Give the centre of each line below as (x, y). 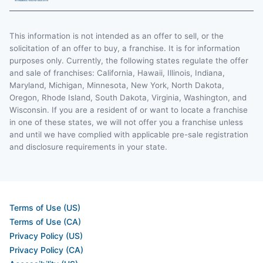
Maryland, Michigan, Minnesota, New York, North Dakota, (117, 85)
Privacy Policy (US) (46, 235)
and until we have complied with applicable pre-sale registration (129, 134)
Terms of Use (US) (45, 207)
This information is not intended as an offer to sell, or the (117, 36)
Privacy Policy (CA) (46, 249)
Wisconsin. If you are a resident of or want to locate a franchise (129, 109)
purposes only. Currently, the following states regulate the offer (129, 60)
